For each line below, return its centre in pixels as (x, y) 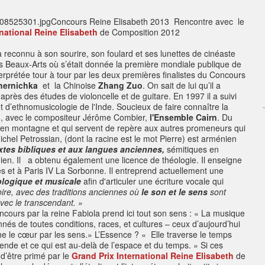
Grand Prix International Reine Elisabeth (153, 256)
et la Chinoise (68, 85)
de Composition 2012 (139, 32)
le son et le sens (174, 192)
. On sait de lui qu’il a (182, 85)
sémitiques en (193, 149)
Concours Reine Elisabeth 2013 (112, 21)
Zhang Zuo (120, 85)
